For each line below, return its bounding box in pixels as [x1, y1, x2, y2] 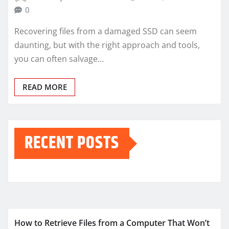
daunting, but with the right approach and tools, [14, 39, 200, 51]
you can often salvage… [14, 53, 104, 65]
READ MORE [22, 82, 67, 93]
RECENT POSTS [25, 130, 119, 157]
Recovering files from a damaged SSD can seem [14, 26, 197, 37]
